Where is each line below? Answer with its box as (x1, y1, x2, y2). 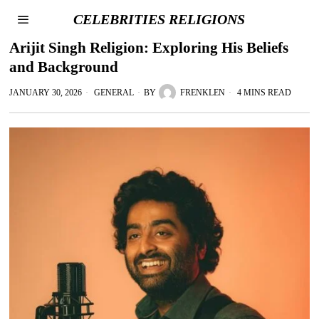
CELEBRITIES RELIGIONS (73, 11, 246, 27)
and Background (9, 58, 119, 75)
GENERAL (94, 88, 135, 98)
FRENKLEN (180, 88, 226, 98)
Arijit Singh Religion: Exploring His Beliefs (9, 39, 289, 56)
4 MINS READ (235, 88, 292, 98)
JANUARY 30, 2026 (9, 88, 83, 98)
